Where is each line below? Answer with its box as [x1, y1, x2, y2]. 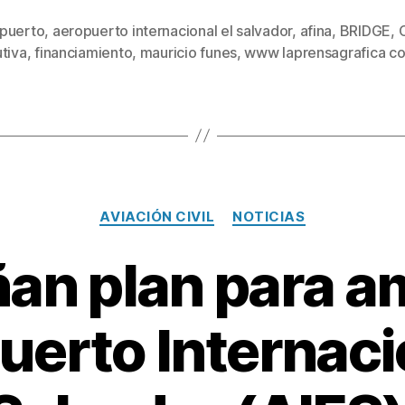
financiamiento [34, 42, 133, 61]
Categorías [202, 198, 282, 218]
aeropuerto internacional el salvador [52, 21, 293, 40]
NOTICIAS [232, 207, 306, 225]
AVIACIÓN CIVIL [99, 207, 215, 225]
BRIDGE [339, 21, 391, 40]
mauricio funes [139, 42, 237, 61]
